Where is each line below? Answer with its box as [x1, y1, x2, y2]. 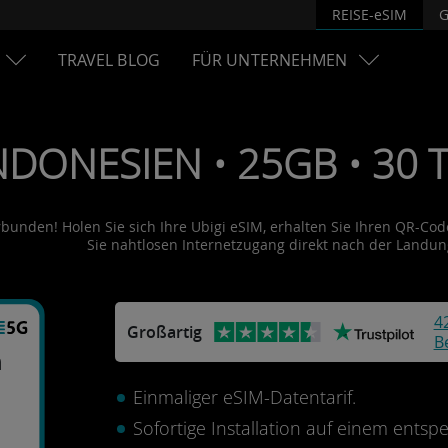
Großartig [126, 321, 202, 343]
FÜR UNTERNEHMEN [191, 49, 348, 71]
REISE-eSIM [332, 4, 407, 24]
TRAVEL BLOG [57, 49, 160, 71]
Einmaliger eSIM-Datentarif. [132, 385, 356, 409]
